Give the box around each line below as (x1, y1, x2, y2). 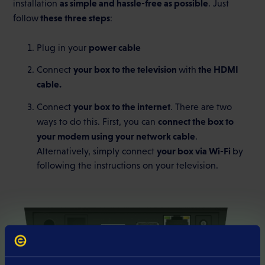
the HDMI (196, 64, 239, 75)
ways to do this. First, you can (37, 116, 159, 127)
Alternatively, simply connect (37, 146, 157, 156)
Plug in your (37, 42, 89, 53)
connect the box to (158, 115, 234, 127)
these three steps (38, 12, 111, 23)
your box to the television (73, 64, 179, 75)
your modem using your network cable (37, 130, 196, 141)
